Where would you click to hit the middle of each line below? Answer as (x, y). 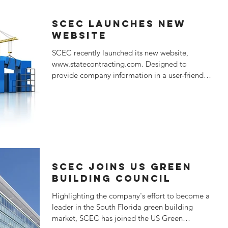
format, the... (74, 86)
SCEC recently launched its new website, (120, 53)
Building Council (111, 178)
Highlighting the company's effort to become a (131, 196)
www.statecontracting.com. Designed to (119, 64)
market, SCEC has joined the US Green (117, 218)
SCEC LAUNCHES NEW (119, 24)
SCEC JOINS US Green (122, 167)
